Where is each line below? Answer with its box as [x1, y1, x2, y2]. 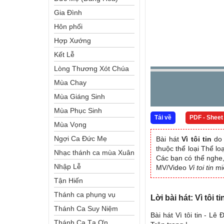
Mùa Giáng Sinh [54, 92, 105, 100]
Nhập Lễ [54, 162, 81, 170]
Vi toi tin [188, 163, 214, 171]
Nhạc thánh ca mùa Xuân [54, 148, 134, 156]
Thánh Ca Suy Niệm [54, 204, 118, 212]
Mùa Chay [54, 78, 86, 86]
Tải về [154, 114, 172, 121]
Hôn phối [54, 22, 82, 30]
